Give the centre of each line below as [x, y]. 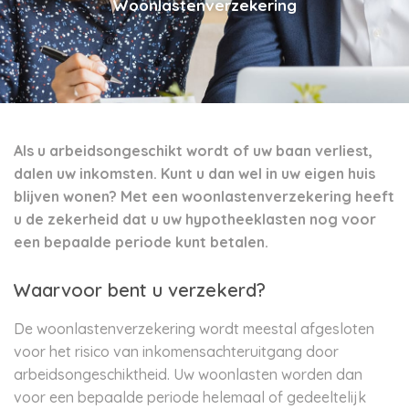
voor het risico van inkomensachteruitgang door [176, 351]
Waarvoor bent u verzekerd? [140, 290]
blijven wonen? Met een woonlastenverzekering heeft [204, 196]
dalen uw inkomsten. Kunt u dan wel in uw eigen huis [194, 173]
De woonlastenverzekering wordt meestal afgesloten [194, 329]
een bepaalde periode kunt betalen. [141, 242]
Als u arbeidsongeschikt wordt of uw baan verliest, [193, 151]
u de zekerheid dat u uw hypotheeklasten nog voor [195, 219]
